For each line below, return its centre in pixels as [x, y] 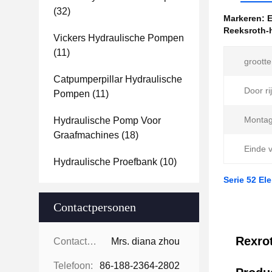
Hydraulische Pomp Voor [107, 121]
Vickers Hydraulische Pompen [119, 38]
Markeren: [245, 18]
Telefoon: [73, 266]
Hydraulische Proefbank [105, 162]
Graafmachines [86, 135]
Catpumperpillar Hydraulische [118, 79]
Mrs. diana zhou [145, 241]
